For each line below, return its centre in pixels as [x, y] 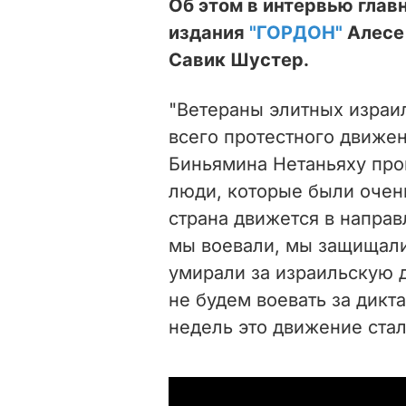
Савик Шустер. [239, 59]
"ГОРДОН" [296, 32]
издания [209, 32]
